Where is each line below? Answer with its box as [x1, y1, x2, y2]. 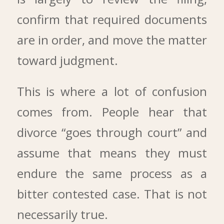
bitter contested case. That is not [16, 185, 207, 202]
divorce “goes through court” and [16, 123, 207, 140]
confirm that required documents [16, 11, 207, 28]
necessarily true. [16, 205, 108, 222]
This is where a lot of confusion [16, 82, 207, 99]
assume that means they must [16, 144, 207, 161]
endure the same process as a [16, 164, 207, 181]
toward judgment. [16, 52, 118, 69]
